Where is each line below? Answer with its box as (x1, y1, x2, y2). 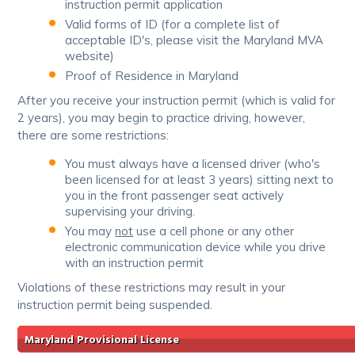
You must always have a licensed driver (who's (65, 155, 321, 171)
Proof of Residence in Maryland (65, 67, 239, 83)
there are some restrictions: (17, 127, 170, 143)
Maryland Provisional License (25, 330, 180, 349)
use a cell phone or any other (133, 223, 295, 239)
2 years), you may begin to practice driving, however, (17, 109, 306, 125)
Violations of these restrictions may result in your (17, 279, 286, 295)
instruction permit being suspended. (17, 296, 213, 312)
